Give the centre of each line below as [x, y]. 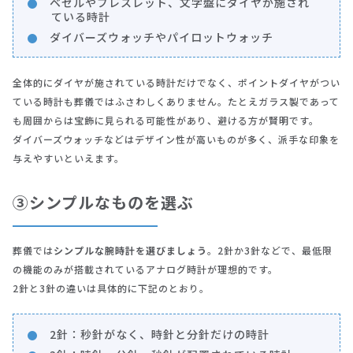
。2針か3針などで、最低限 [270, 251]
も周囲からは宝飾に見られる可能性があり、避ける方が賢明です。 [166, 121]
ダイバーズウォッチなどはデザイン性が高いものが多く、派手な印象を [176, 139]
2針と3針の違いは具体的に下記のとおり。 [111, 288]
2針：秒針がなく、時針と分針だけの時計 [160, 334]
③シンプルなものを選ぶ [103, 203]
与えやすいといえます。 [69, 158]
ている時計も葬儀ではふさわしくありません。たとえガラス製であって [176, 102]
